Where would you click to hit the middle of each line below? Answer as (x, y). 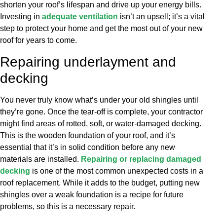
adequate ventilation (80, 17)
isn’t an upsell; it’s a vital (161, 17)
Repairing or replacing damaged (141, 159)
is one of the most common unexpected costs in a (117, 171)
